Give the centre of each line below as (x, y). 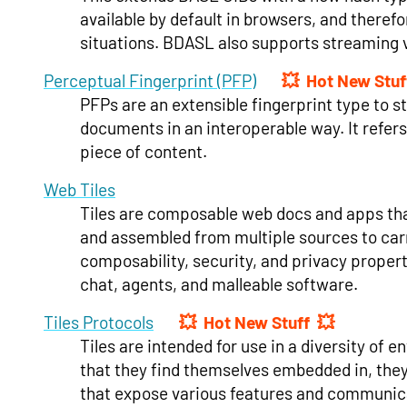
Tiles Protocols (99, 322)
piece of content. (144, 151)
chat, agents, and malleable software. (219, 283)
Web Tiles (79, 189)
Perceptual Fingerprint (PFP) (150, 80)
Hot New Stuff (257, 322)
